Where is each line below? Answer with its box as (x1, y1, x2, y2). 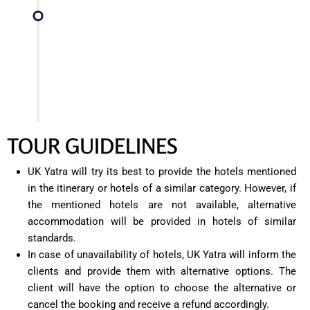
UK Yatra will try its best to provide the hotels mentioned (28, 165, 296, 179)
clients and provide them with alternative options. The (28, 265, 296, 278)
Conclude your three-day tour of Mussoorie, (64, 30, 262, 43)
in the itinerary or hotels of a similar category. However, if (28, 182, 296, 195)
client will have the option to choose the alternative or (28, 282, 296, 295)
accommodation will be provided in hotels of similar (28, 215, 296, 228)
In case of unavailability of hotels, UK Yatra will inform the (28, 248, 296, 262)
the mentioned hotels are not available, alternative (28, 199, 296, 212)
